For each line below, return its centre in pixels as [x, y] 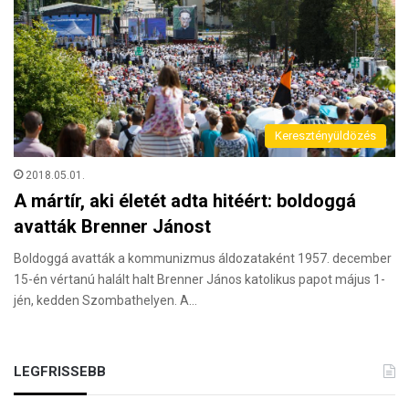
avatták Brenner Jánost [112, 226]
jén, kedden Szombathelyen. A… [105, 300]
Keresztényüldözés [325, 135]
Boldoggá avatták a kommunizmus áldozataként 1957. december [203, 258]
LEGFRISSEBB [60, 371]
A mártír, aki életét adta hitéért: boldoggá [185, 200]
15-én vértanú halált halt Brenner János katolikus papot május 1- [199, 279]
